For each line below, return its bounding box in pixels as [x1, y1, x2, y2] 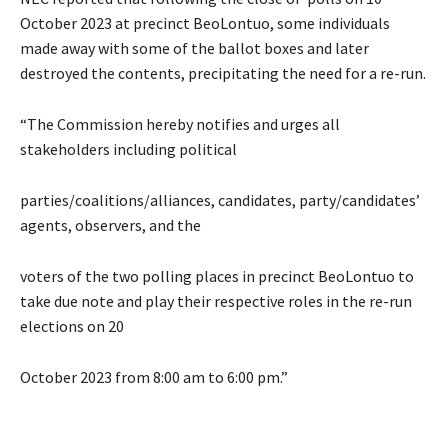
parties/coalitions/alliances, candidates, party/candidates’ [20, 190, 420, 211]
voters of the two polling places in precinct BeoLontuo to [20, 266, 414, 287]
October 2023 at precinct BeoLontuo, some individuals [20, 13, 390, 34]
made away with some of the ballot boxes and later [20, 38, 369, 59]
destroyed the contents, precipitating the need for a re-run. [20, 63, 426, 84]
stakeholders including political [20, 139, 237, 160]
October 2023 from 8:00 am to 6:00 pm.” [20, 367, 288, 388]
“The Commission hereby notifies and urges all [20, 114, 340, 135]
